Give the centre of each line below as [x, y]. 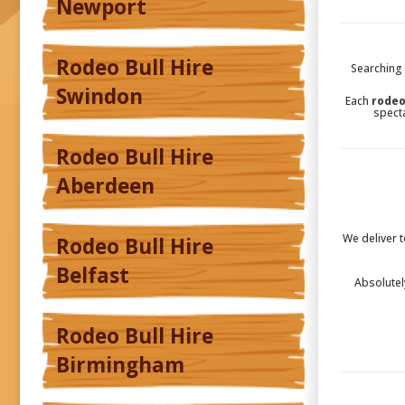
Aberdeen [105, 186]
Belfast [93, 276]
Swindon [99, 97]
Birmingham [120, 365]
